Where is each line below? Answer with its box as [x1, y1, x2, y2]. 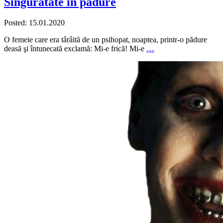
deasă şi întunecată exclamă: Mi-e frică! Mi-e [4, 44, 146, 53]
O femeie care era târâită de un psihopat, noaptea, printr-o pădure [4, 35, 207, 44]
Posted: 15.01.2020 [4, 18, 65, 27]
